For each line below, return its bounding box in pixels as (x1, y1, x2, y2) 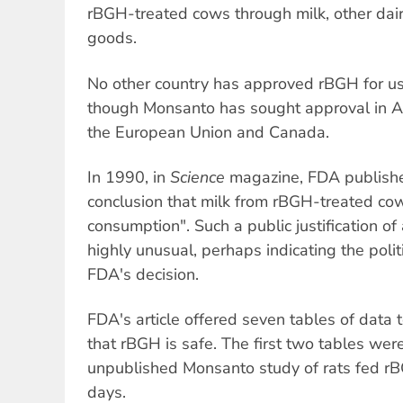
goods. (87, 27, 137, 49)
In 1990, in (87, 166, 170, 188)
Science (170, 166, 225, 188)
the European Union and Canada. (87, 121, 329, 143)
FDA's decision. (87, 263, 199, 285)
